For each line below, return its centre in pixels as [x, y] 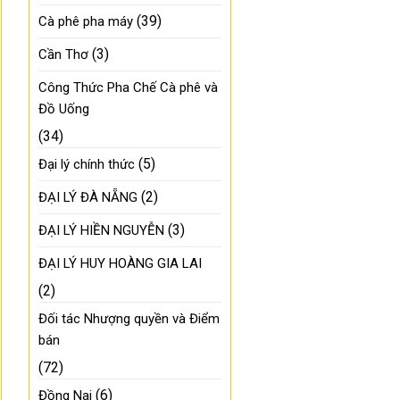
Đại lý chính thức [87, 165]
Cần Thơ [64, 55]
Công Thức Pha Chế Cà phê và [129, 88]
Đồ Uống [64, 109]
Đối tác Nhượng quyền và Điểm [129, 319]
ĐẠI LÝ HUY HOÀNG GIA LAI [121, 264]
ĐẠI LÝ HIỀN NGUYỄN [102, 231]
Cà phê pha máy [86, 22]
